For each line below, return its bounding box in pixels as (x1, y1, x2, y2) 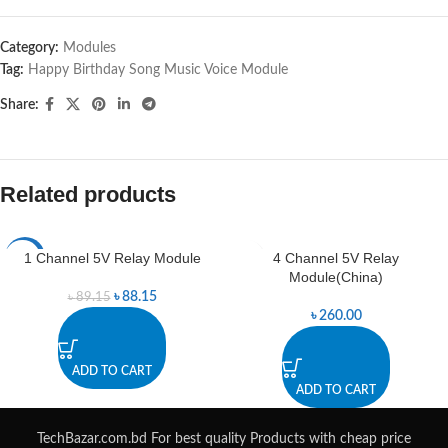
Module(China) (289, 269, 383, 286)
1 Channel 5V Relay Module (23, 250, 201, 267)
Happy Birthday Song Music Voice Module (28, 63, 288, 78)
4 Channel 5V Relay (273, 250, 399, 267)
